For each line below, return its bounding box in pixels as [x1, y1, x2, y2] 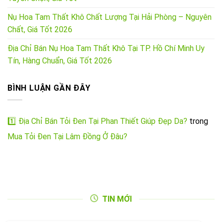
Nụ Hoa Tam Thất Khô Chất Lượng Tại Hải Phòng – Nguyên [7, 12, 212, 22]
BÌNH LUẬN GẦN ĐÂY [7, 83, 91, 93]
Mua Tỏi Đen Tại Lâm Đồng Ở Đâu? [7, 132, 127, 142]
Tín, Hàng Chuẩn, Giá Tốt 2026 [7, 55, 112, 65]
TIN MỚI [102, 194, 132, 204]
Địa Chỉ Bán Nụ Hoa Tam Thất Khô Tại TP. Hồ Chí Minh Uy [7, 43, 205, 53]
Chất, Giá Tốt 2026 [7, 24, 72, 34]
